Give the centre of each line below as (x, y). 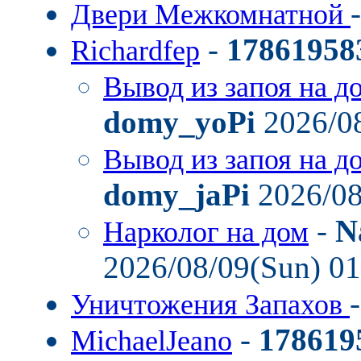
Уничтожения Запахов (210, 305)
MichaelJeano (151, 341)
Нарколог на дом (206, 232)
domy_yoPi (179, 122)
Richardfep (135, 51)
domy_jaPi (176, 195)
